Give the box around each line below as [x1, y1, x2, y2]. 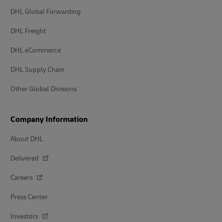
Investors [10, 212, 40, 221]
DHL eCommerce [10, 46, 61, 55]
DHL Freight [10, 26, 46, 35]
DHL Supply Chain [10, 65, 64, 74]
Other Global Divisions [10, 84, 77, 93]
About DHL [10, 134, 43, 143]
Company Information [10, 114, 88, 124]
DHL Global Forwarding [10, 7, 81, 16]
